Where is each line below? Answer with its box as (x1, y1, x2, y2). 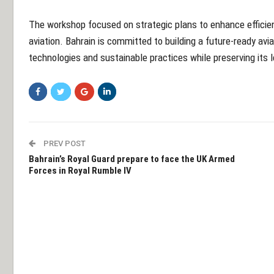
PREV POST (42, 139, 86, 149)
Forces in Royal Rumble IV (29, 165, 131, 177)
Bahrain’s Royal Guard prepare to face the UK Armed (29, 154, 235, 165)
